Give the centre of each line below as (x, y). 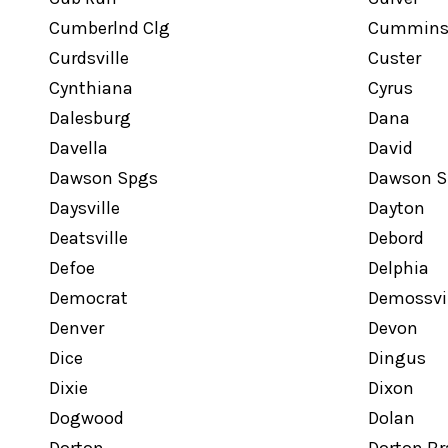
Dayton (396, 208)
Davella (78, 148)
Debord (395, 238)
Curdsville (88, 58)
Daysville (84, 208)
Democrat (88, 298)
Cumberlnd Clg (109, 28)
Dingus (396, 358)
